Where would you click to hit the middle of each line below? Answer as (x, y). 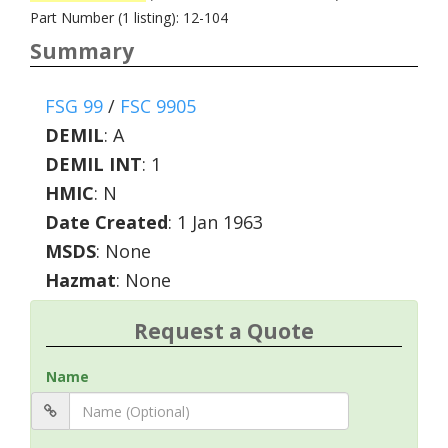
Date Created (106, 222)
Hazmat (80, 280)
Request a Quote (224, 331)
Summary (82, 51)
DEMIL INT (93, 164)
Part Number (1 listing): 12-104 (129, 17)
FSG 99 (74, 106)
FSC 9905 (158, 106)
